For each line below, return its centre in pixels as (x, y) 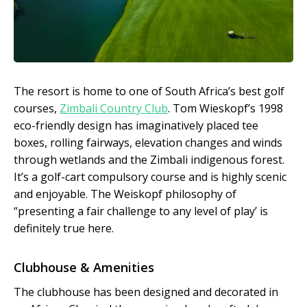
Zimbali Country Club (114, 109)
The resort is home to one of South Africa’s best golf (149, 91)
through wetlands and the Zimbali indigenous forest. (149, 160)
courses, (37, 109)
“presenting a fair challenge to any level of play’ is (141, 211)
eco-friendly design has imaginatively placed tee (136, 126)
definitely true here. (64, 229)
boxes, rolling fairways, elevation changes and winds (148, 143)
